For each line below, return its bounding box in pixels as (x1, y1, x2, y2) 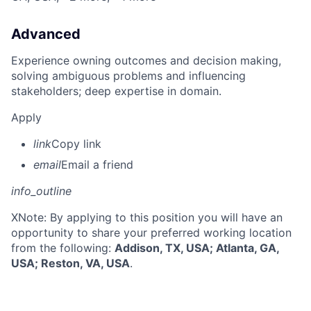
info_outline (11, 184, 72, 199)
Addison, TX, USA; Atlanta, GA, (115, 241, 279, 255)
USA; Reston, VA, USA (11, 256, 130, 271)
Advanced (11, 26, 81, 43)
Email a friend (61, 158, 133, 172)
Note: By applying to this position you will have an (18, 210, 283, 225)
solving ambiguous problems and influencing (11, 69, 246, 83)
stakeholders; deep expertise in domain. (11, 84, 221, 99)
